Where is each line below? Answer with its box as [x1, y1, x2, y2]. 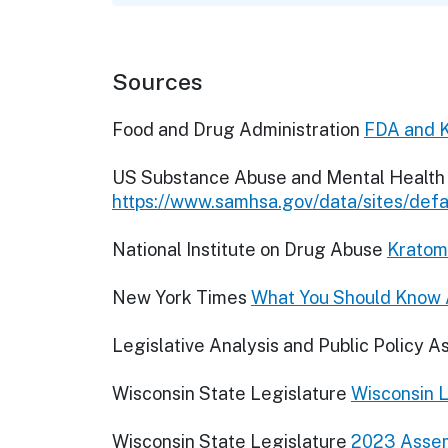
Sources [112, 68, 203, 96]
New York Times [112, 287, 247, 309]
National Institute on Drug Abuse [112, 239, 383, 261]
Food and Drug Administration [112, 119, 360, 141]
